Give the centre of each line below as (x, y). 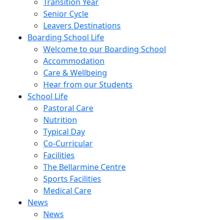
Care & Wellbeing (75, 73)
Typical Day (64, 132)
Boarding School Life (66, 37)
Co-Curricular (68, 143)
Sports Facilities (72, 179)
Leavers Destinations (82, 26)
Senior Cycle (66, 14)
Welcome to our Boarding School (105, 49)
